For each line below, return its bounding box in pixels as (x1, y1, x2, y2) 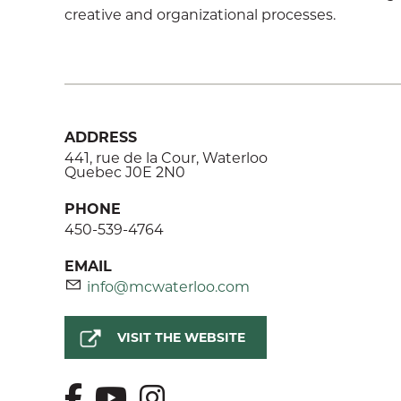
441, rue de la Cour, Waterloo (64, 148, 268, 166)
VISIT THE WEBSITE (117, 328, 245, 346)
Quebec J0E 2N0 (64, 162, 185, 181)
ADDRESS (64, 127, 137, 146)
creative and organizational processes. (64, 4, 336, 23)
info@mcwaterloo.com (87, 277, 250, 295)
